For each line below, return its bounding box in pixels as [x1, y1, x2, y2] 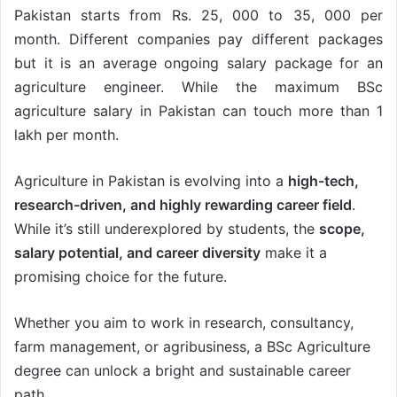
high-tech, [288, 171, 359, 190]
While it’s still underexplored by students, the [14, 219, 319, 237]
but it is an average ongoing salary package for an [14, 53, 383, 72]
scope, [319, 219, 365, 237]
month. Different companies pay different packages [14, 29, 383, 48]
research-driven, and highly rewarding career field [14, 195, 352, 214]
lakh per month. [14, 125, 119, 144]
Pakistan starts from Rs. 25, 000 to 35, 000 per [14, 5, 383, 24]
